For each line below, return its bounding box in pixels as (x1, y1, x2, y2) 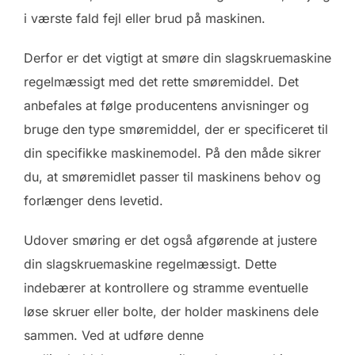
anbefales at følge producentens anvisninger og (24, 97, 309, 114)
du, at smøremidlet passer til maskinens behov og (24, 169, 321, 185)
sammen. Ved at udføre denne (24, 327, 204, 344)
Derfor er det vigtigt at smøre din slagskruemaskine (24, 50, 331, 67)
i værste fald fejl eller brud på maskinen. (24, 10, 265, 27)
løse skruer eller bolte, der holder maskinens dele (24, 303, 319, 320)
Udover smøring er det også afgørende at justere (24, 232, 317, 249)
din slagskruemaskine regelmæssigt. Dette (24, 256, 277, 273)
